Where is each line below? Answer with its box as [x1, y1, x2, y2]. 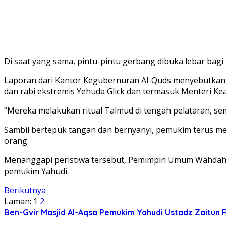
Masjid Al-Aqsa [41, 207, 97, 217]
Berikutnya [4, 184, 46, 196]
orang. [4, 135, 29, 146]
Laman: [4, 195, 31, 207]
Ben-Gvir [4, 207, 39, 217]
